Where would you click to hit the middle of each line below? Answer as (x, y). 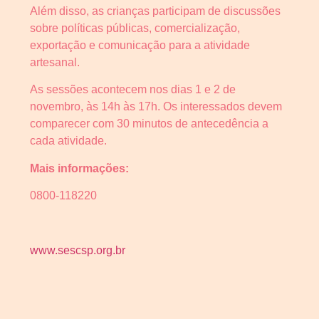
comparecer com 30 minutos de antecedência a (149, 124)
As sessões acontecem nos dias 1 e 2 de (133, 90)
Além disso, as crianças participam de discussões (155, 11)
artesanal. (55, 62)
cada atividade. (68, 141)
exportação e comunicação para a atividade (140, 45)
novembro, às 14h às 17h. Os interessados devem (156, 107)
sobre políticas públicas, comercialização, (135, 28)
